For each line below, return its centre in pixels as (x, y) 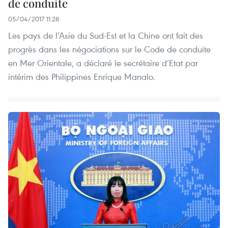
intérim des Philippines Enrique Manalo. (82, 76)
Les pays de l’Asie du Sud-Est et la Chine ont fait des (106, 35)
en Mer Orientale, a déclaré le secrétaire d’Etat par (103, 63)
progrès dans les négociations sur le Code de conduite (109, 49)
